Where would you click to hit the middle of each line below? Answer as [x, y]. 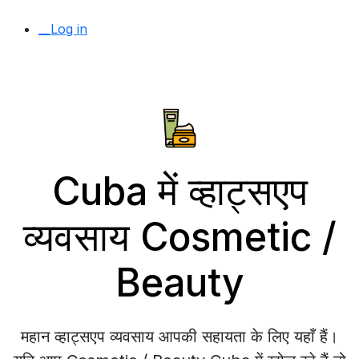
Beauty [179, 282]
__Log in [63, 29]
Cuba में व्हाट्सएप [179, 191]
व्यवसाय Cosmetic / [179, 237]
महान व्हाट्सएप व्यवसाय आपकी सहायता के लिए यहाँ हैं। [179, 337]
